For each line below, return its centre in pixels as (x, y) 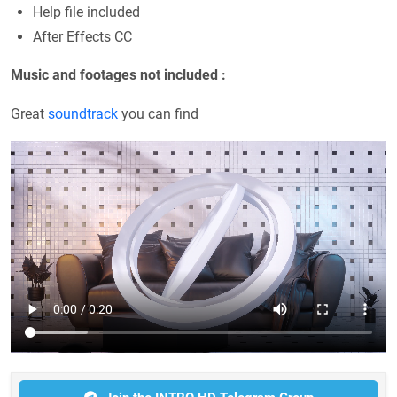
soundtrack (83, 113)
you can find (158, 113)
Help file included (86, 12)
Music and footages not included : (118, 74)
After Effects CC (82, 36)
